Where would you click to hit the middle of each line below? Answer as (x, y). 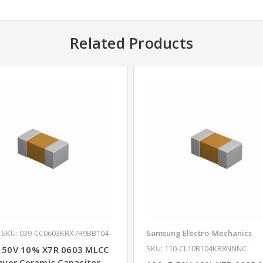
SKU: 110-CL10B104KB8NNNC (197, 248)
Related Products (131, 43)
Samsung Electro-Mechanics (199, 233)
